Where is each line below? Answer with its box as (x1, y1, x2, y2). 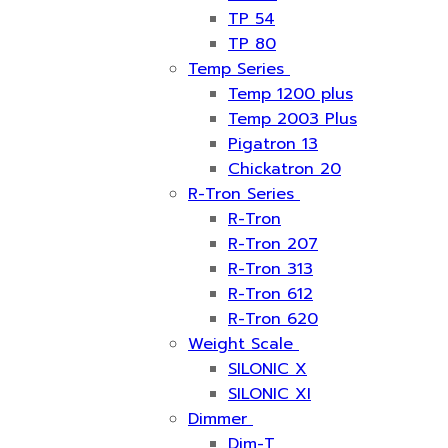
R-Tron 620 (228, 307, 318, 331)
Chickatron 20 (228, 157, 341, 181)
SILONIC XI (228, 382, 311, 406)
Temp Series (188, 57, 284, 81)
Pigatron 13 (228, 132, 318, 156)
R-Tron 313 (228, 257, 313, 281)
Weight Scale (188, 332, 293, 356)
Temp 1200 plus (228, 82, 353, 106)
